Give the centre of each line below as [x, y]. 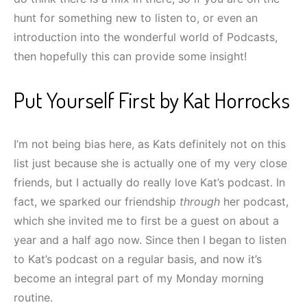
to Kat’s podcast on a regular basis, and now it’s [138, 259]
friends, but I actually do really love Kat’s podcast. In [149, 182]
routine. [33, 297]
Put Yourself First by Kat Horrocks [152, 99]
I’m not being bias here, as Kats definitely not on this [150, 144]
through [200, 201]
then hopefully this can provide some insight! [130, 56]
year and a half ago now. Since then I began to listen [150, 240]
